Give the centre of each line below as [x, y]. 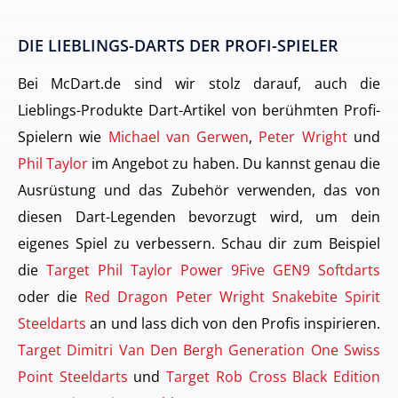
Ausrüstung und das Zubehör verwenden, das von [199, 190]
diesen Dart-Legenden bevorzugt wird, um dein [199, 217]
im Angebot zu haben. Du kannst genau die [235, 163]
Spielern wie [63, 137]
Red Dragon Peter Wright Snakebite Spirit [233, 297]
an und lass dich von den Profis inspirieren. [233, 323]
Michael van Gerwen [179, 137]
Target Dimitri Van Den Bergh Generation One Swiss [199, 350]
